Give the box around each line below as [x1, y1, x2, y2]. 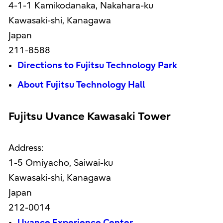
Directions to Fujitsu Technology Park [17, 60, 177, 71]
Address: [8, 143, 43, 154]
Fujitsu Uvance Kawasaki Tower [8, 110, 171, 123]
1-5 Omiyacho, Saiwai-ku [8, 158, 113, 169]
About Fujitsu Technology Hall [17, 80, 145, 91]
